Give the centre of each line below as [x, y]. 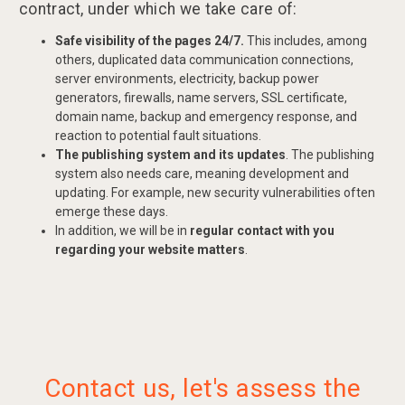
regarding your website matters [150, 250]
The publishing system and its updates [170, 155]
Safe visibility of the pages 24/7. [150, 41]
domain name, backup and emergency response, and [206, 117]
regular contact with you [262, 231]
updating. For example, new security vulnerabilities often [215, 193]
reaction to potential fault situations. [158, 136]
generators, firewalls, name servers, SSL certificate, [201, 98]
